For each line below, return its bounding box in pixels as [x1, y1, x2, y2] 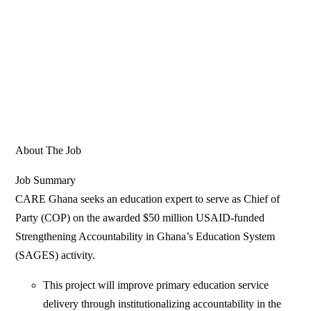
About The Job [15, 144, 82, 157]
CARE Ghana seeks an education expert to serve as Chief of [15, 193, 280, 205]
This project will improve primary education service [43, 279, 269, 292]
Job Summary [15, 174, 76, 187]
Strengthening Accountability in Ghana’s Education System [15, 230, 276, 243]
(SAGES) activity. [15, 249, 99, 262]
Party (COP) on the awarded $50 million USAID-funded [15, 212, 265, 224]
